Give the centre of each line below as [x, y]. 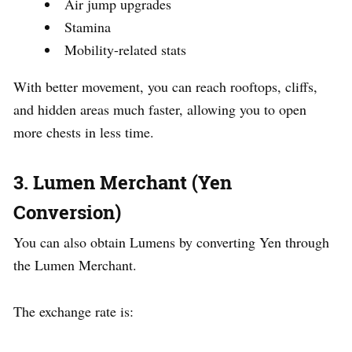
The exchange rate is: [73, 311]
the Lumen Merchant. [75, 264]
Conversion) [67, 212]
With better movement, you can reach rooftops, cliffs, [165, 86]
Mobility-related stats [125, 49]
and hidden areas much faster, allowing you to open [160, 109]
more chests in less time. [84, 132]
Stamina [88, 26]
